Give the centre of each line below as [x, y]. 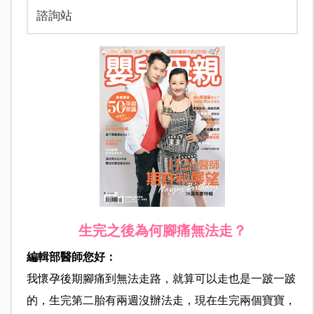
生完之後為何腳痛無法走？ [162, 231]
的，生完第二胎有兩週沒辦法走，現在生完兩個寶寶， [161, 301]
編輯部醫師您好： [71, 257]
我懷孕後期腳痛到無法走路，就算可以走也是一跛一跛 [161, 279]
